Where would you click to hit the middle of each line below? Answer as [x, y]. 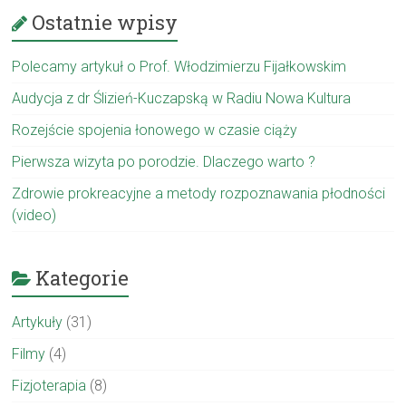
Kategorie [82, 278]
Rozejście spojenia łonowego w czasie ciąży [155, 130]
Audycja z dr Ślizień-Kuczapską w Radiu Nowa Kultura [182, 98]
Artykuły [38, 322]
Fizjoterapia [49, 386]
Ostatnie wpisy [105, 22]
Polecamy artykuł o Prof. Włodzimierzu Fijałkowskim [179, 67]
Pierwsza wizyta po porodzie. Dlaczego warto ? [164, 162]
